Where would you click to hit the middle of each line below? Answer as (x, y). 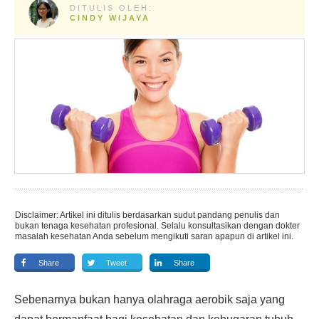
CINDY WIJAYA (110, 18)
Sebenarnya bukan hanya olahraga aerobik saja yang (150, 299)
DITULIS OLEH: (111, 8)
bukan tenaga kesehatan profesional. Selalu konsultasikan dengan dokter (157, 226)
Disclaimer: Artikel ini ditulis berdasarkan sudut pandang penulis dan (147, 215)
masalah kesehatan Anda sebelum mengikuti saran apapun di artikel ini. (154, 236)
